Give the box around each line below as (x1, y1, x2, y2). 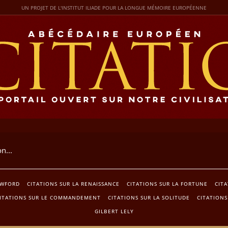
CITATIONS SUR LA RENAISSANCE (27, 180, 120, 187)
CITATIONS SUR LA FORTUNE (127, 180, 208, 187)
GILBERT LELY (94, 207, 134, 215)
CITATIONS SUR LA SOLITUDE (108, 193, 190, 201)
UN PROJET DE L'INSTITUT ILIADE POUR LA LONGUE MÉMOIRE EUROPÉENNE (21, 4, 207, 11)
